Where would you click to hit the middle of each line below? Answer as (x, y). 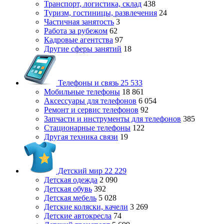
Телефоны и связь (88, 83)
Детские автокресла (78, 216)
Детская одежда (71, 180)
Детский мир (80, 171)
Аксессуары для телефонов (90, 101)
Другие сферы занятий (83, 49)
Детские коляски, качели (86, 207)
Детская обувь (68, 189)
